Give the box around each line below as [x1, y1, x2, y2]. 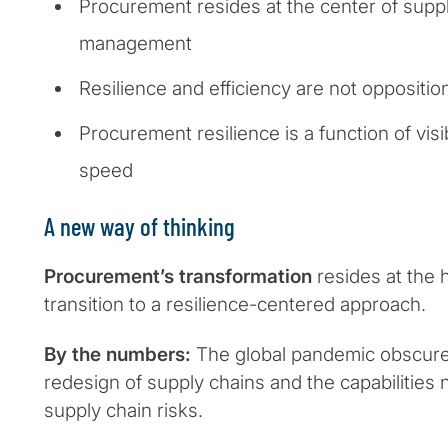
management [79, 32, 192, 56]
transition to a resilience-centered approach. [44, 293, 426, 317]
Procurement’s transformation [44, 265, 312, 289]
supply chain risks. [44, 399, 203, 423]
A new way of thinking [44, 211, 235, 242]
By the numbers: [44, 343, 191, 367]
